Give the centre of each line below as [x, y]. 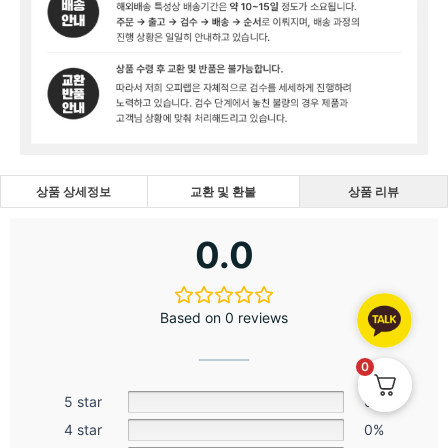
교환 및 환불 [223, 191]
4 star [83, 429]
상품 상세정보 [74, 191]
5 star [83, 401]
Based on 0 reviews [224, 317]
